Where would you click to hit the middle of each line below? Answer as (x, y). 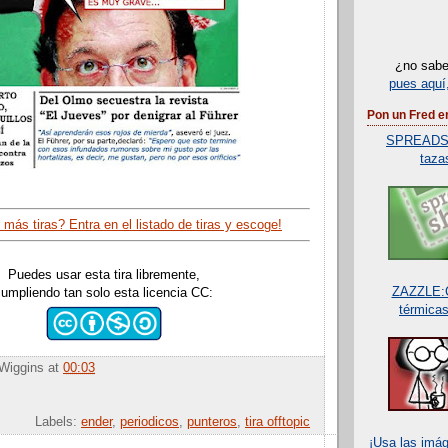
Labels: (58, 422)
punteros (212, 422)
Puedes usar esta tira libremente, (103, 275)
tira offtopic (277, 422)
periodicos (149, 422)
